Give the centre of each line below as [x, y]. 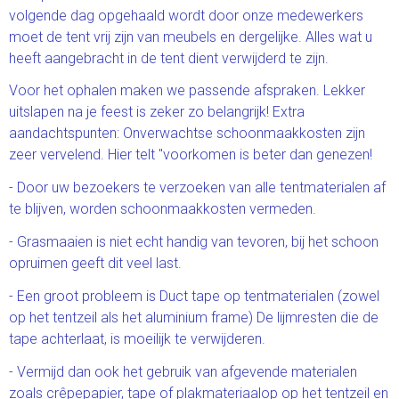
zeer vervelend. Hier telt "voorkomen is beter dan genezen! [191, 155]
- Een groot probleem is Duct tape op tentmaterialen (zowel [194, 296]
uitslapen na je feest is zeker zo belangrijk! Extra [157, 112]
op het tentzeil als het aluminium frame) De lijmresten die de [194, 317]
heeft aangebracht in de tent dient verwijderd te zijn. [169, 58]
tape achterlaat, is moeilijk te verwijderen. [137, 338]
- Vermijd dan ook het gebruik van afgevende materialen [183, 371]
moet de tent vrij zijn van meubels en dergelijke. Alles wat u [191, 37]
